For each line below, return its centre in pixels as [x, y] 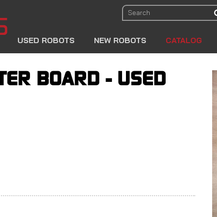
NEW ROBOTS [120, 40]
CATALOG [184, 40]
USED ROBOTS [46, 40]
